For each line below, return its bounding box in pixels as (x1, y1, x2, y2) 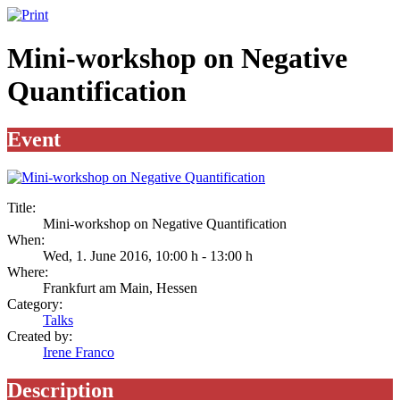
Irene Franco (43, 344, 114, 360)
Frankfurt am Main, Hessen (43, 279, 197, 296)
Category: (7, 296, 62, 312)
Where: (7, 263, 48, 279)
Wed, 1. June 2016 (43, 247, 148, 263)
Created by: (7, 328, 72, 344)
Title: (7, 199, 36, 215)
